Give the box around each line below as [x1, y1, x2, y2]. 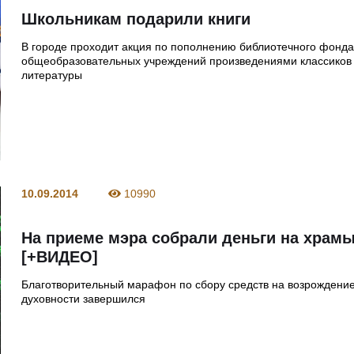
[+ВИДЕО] [21, 247, 99, 265]
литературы [21, 68, 83, 81]
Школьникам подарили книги [21, 9, 251, 28]
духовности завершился [21, 292, 146, 305]
